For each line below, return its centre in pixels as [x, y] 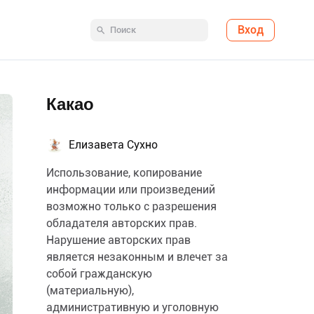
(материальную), [90, 291]
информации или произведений [131, 190]
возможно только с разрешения [131, 206]
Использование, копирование [124, 173]
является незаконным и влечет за [137, 257]
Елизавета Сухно [113, 145]
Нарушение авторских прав [118, 240]
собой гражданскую [99, 274]
